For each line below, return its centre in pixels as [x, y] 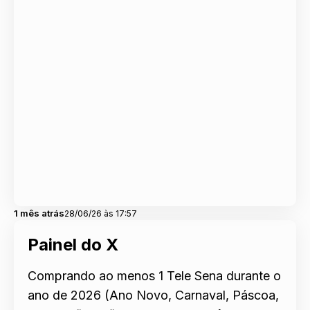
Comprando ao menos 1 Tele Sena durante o [154, 275]
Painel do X [73, 244]
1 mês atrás [39, 213]
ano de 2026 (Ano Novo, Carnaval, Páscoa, [153, 295]
